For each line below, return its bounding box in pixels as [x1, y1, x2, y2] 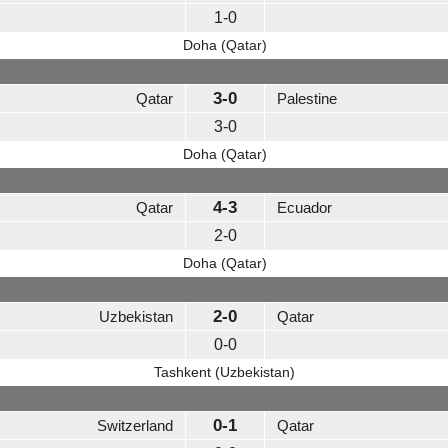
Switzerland [97, 417, 173, 435]
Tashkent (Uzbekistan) [154, 364, 295, 381]
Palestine [277, 90, 337, 108]
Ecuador [277, 199, 332, 217]
